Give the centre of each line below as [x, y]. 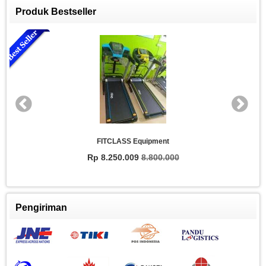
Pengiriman [41, 208]
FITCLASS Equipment [133, 141]
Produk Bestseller [56, 12]
